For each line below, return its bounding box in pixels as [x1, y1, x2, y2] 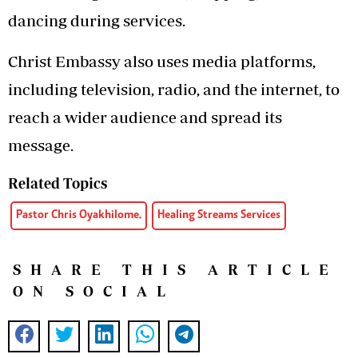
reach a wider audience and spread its [8, 107, 282, 126]
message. [8, 135, 74, 154]
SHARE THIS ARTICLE [13, 261, 337, 278]
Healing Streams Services [157, 209, 280, 221]
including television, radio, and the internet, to [8, 79, 340, 98]
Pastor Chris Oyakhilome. [16, 209, 141, 221]
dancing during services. [8, 10, 185, 30]
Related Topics [8, 174, 107, 192]
